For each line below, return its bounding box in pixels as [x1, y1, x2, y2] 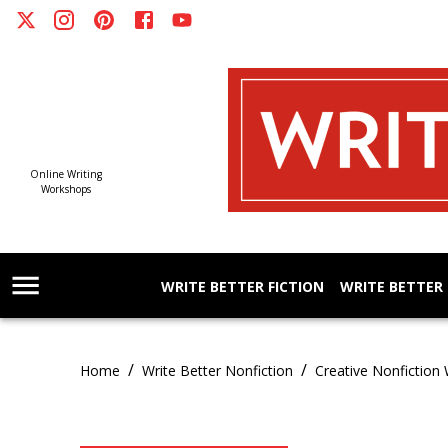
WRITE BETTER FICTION [161, 277, 324, 296]
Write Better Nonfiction [142, 361, 293, 380]
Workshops [41, 182, 91, 196]
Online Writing [30, 167, 102, 181]
